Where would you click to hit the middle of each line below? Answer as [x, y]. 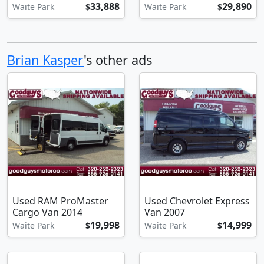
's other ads [118, 60]
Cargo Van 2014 [47, 212]
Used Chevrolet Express [197, 201]
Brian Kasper [45, 60]
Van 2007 [165, 212]
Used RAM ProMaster [60, 201]
